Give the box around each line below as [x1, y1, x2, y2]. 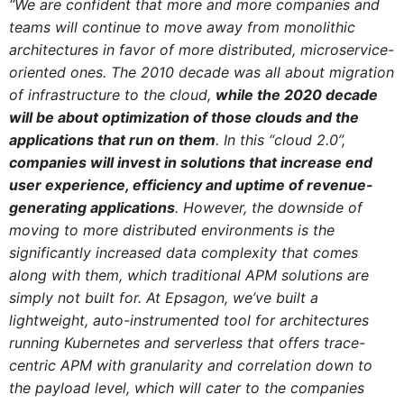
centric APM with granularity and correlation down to [8, 355, 372, 374]
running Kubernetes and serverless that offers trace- [8, 333, 365, 352]
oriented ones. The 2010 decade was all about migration [8, 62, 394, 81]
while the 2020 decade [215, 85, 378, 104]
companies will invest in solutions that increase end [8, 152, 372, 171]
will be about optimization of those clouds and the [8, 107, 359, 126]
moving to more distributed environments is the [8, 220, 335, 239]
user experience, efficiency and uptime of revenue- [8, 175, 373, 194]
